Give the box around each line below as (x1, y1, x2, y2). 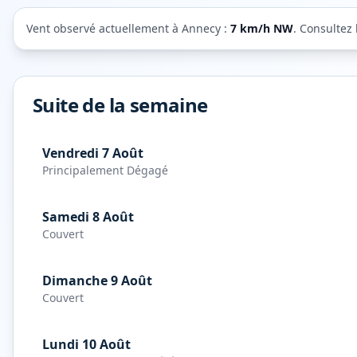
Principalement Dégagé (42, 163, 168, 178)
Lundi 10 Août (42, 335, 131, 353)
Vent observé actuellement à (26, 21, 182, 36)
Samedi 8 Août (42, 208, 134, 226)
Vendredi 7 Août (42, 144, 143, 162)
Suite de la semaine (33, 92, 208, 118)
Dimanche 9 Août (42, 272, 152, 289)
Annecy (182, 21, 221, 36)
